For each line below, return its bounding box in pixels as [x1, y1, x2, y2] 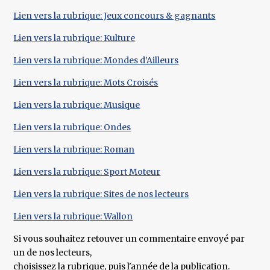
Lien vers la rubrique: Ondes [13, 121, 131, 133]
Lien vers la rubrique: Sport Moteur [13, 166, 161, 177]
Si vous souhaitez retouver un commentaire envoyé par [13, 233, 245, 244]
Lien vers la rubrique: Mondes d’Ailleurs [13, 54, 179, 66]
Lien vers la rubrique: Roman [13, 143, 135, 155]
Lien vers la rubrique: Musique [13, 99, 140, 110]
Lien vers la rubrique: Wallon [13, 210, 133, 222]
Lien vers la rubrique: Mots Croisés [13, 77, 159, 88]
